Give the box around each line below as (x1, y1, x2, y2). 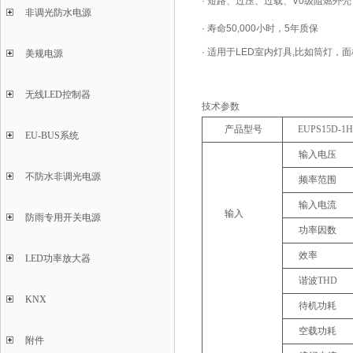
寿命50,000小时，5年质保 (207, 23, 319, 35)
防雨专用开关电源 (25, 212, 101, 223)
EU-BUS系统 (25, 130, 79, 141)
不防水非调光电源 (25, 171, 101, 182)
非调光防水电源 (25, 7, 91, 18)
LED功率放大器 (25, 253, 91, 264)
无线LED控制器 (25, 89, 91, 100)
